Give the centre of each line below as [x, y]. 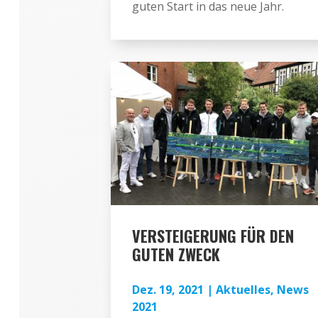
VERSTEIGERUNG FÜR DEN [213, 235]
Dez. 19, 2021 [168, 289]
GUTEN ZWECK [176, 254]
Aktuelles [243, 289]
